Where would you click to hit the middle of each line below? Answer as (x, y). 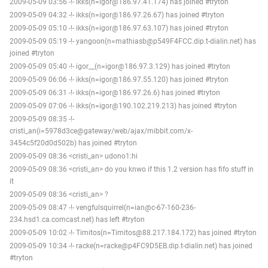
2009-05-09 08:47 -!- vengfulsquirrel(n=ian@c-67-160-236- (103, 207)
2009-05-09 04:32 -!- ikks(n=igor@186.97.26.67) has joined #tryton (117, 15)
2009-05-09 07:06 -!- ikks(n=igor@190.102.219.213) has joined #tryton (123, 106)
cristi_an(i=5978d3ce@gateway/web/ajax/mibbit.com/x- (101, 131)
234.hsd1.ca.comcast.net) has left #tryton (77, 219)
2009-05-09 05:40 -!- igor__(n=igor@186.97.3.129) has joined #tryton (120, 66)
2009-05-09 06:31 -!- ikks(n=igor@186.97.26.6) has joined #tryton (115, 92)
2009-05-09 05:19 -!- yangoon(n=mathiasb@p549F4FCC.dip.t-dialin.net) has (133, 41)
